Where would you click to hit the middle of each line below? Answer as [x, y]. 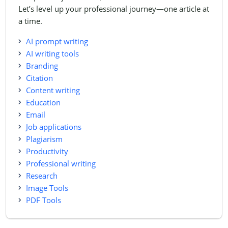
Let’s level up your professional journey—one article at [114, 9]
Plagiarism [44, 139]
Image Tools [47, 188]
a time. [30, 21]
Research [42, 176]
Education [43, 103]
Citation [39, 78]
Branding [42, 66]
